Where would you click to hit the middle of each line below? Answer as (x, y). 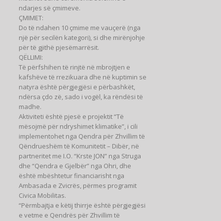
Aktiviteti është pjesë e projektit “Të (71, 116)
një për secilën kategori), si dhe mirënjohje (82, 37)
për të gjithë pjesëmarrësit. (59, 47)
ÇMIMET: (31, 18)
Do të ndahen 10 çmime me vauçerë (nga (80, 27)
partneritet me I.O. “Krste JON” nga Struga (80, 156)
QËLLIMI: (31, 57)
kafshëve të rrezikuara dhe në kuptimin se (83, 77)
